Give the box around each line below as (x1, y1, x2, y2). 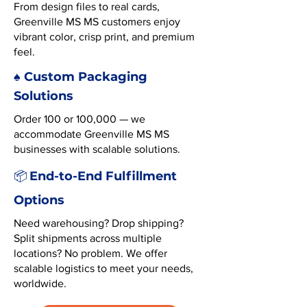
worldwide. (14, 278, 66, 289)
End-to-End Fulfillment (29, 169, 177, 184)
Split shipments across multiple (14, 232, 162, 244)
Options (14, 193, 64, 208)
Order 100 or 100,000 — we (14, 113, 145, 125)
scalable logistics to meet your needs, (14, 262, 193, 274)
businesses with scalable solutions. (14, 143, 180, 155)
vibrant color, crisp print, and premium (14, 31, 195, 42)
